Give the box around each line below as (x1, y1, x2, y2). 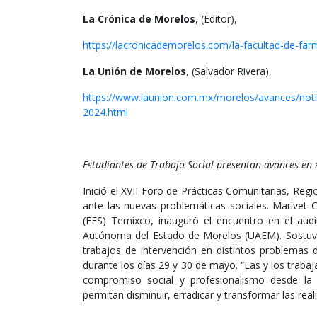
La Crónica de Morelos (83, 12, 195, 26)
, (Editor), (195, 12, 237, 26)
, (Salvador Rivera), (186, 64, 272, 79)
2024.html (83, 105, 128, 120)
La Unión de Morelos (83, 64, 186, 79)
